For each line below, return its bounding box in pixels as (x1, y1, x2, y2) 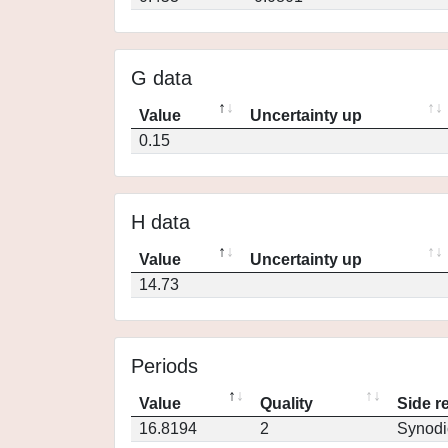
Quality (260, 395, 313, 412)
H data (131, 211, 190, 233)
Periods (131, 355, 198, 377)
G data (131, 67, 192, 89)
